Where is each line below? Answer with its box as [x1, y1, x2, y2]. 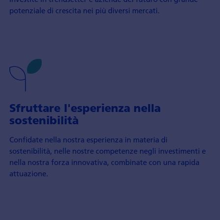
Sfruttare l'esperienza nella [9, 101, 161, 115]
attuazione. [9, 168, 48, 179]
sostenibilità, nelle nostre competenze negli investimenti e [9, 146, 206, 156]
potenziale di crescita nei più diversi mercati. [9, 5, 160, 16]
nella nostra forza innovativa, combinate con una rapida [9, 157, 199, 167]
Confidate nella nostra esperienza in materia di [9, 135, 167, 145]
